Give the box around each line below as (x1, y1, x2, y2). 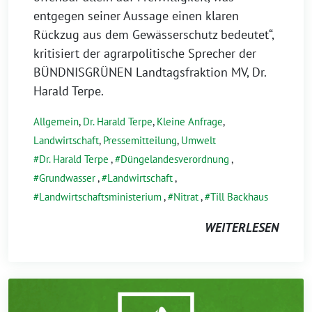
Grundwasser (39, 171, 95, 185)
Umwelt (181, 133, 216, 147)
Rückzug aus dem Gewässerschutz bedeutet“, (33, 26, 274, 42)
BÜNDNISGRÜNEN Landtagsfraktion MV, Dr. (33, 63, 266, 80)
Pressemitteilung (103, 133, 177, 147)
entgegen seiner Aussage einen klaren (33, 7, 239, 24)
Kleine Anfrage (157, 114, 223, 128)
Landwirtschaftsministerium (39, 189, 162, 203)
